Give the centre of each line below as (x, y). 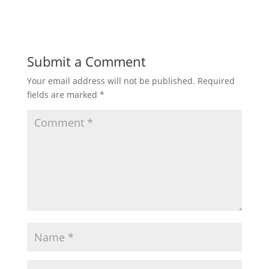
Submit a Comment (86, 62)
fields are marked (63, 95)
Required (216, 81)
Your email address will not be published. (111, 81)
